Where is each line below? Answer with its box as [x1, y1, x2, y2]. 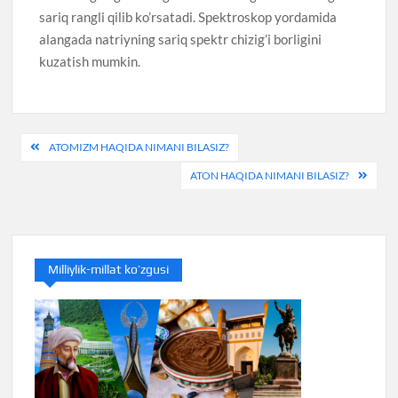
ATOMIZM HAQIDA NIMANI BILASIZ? [49, 140, 230, 155]
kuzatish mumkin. [39, 52, 141, 69]
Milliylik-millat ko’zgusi [48, 262, 170, 277]
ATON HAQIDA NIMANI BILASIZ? [189, 169, 349, 183]
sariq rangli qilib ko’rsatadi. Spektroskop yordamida [39, 8, 338, 25]
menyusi [11, 161, 111, 193]
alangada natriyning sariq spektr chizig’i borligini [39, 30, 322, 47]
